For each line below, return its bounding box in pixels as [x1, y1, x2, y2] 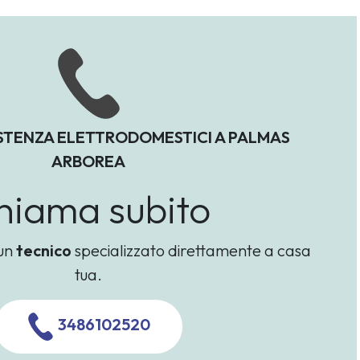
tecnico [16, 239, 75, 260]
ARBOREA [51, 150, 125, 171]
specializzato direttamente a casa [75, 239, 311, 260]
